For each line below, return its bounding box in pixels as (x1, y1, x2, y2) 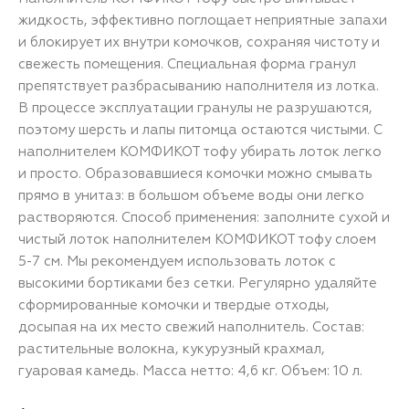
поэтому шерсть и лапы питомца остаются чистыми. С (18, 121, 383, 137)
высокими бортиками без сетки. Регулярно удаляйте (18, 274, 377, 290)
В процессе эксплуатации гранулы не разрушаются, (18, 99, 372, 115)
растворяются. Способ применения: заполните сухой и (18, 208, 390, 225)
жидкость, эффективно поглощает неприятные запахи (18, 11, 387, 27)
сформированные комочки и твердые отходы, (18, 296, 330, 312)
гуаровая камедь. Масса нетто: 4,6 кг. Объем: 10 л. (18, 362, 362, 378)
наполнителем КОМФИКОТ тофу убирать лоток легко (18, 142, 382, 159)
